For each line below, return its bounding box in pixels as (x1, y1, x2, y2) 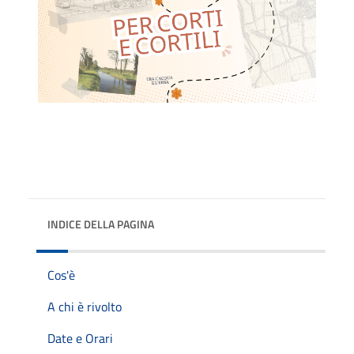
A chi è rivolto (47, 296, 122, 316)
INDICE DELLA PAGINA (47, 215, 154, 232)
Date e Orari (47, 328, 113, 348)
